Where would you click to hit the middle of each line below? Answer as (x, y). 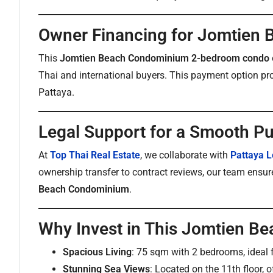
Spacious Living (97, 252)
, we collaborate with (185, 155)
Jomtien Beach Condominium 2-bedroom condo (165, 58)
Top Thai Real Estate (95, 155)
